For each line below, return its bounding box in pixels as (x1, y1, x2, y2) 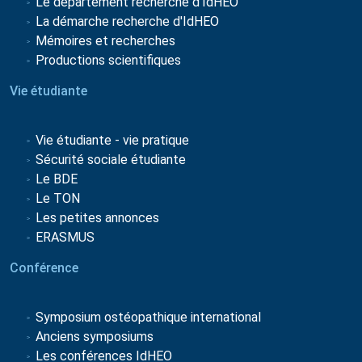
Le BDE (36, 170, 78, 187)
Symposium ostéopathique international (36, 309, 261, 325)
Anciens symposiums (36, 328, 154, 344)
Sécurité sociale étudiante (36, 151, 186, 167)
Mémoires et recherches (36, 32, 175, 48)
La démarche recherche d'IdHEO (36, 13, 219, 29)
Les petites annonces (36, 209, 159, 225)
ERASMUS (36, 229, 95, 245)
